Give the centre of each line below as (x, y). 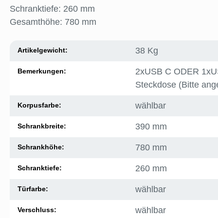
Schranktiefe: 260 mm (52, 9)
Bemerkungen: (42, 71)
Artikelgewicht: (43, 50)
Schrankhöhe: (41, 147)
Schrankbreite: (42, 126)
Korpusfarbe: (39, 105)
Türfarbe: (33, 189)
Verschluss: (37, 210)
